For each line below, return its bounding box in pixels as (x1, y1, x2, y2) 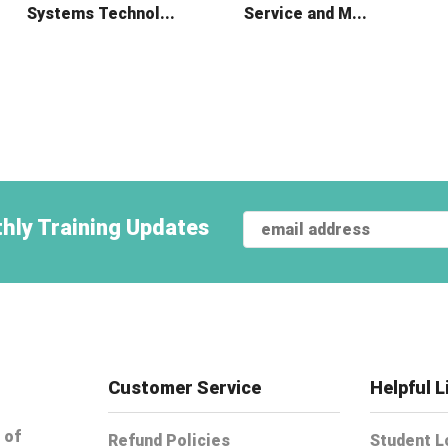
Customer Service (107, 376, 261, 398)
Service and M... (243, 3, 367, 23)
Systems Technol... (27, 3, 175, 23)
